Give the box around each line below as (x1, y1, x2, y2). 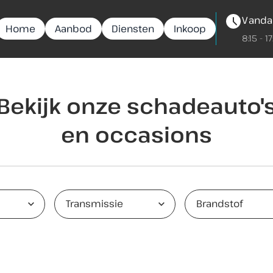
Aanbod (55, 22, 93, 35)
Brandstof (196, 197, 243, 210)
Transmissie (66, 197, 123, 210)
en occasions (61, 120, 212, 149)
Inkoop (174, 22, 207, 35)
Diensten (112, 22, 155, 35)
